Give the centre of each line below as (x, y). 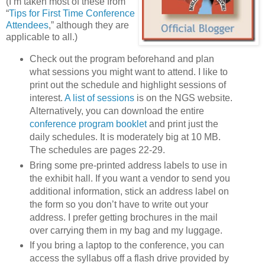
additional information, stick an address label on (129, 191)
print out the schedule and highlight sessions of (127, 85)
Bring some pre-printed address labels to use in (128, 165)
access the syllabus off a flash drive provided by (129, 258)
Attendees (27, 25)
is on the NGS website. (183, 98)
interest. (47, 98)
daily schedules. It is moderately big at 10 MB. (125, 137)
